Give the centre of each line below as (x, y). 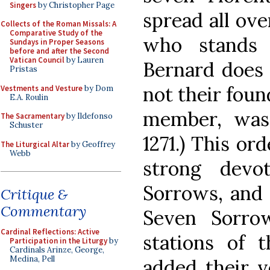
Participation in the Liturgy (58, 241)
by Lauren (84, 60)
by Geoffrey (92, 144)
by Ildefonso (89, 116)
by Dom (98, 88)
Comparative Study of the (56, 33)
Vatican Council (37, 60)
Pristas (24, 69)
